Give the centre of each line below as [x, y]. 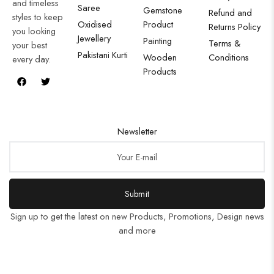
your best [30, 45]
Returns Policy [235, 27]
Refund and [230, 13]
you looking [34, 31]
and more [137, 230]
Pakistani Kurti [103, 55]
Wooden [160, 57]
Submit [137, 194]
